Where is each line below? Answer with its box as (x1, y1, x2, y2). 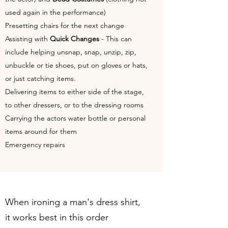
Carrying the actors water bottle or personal (5, 113, 146, 123)
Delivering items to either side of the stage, (5, 87, 144, 96)
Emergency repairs (5, 140, 65, 149)
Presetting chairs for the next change (5, 21, 124, 30)
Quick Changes (50, 34, 99, 43)
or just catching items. (5, 74, 76, 83)
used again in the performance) (5, 8, 106, 17)
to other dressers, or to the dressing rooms (5, 100, 144, 109)
